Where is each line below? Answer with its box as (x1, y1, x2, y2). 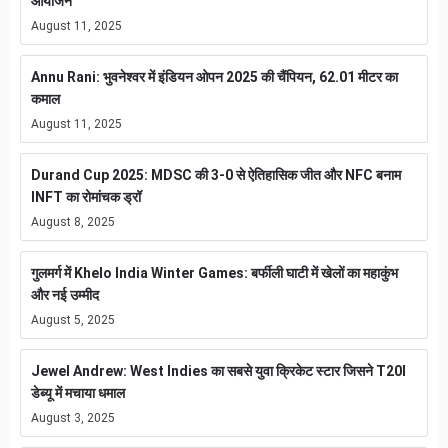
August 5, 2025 (31, 312, 115, 327)
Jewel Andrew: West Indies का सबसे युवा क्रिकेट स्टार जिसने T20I (31, 362, 406, 379)
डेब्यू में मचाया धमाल (31, 384, 125, 401)
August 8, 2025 (31, 214, 115, 229)
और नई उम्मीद (31, 286, 99, 303)
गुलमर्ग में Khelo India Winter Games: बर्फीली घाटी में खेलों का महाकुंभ (31, 264, 398, 281)
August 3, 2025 (31, 410, 115, 425)
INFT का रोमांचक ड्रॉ (31, 188, 141, 205)
